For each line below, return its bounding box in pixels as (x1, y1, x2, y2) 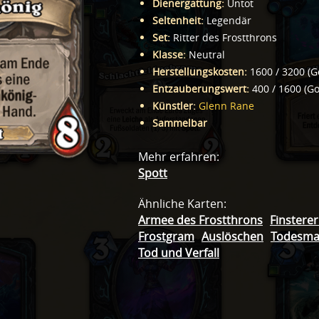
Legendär (206, 14, 251, 28)
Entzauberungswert (152, 82, 246, 96)
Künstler (152, 99, 193, 113)
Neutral (189, 48, 225, 62)
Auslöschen (202, 229, 263, 245)
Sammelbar (152, 116, 207, 130)
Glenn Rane (199, 99, 254, 113)
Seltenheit (152, 14, 201, 28)
